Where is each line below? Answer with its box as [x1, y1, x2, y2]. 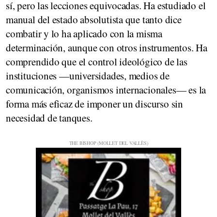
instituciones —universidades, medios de [6, 68, 170, 82]
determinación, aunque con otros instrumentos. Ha [6, 40, 207, 54]
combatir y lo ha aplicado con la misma [6, 26, 163, 40]
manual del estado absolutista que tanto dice [6, 12, 182, 26]
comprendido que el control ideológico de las [6, 54, 187, 68]
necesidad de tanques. [6, 110, 93, 124]
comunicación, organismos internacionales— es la [6, 82, 206, 96]
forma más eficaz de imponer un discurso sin [6, 96, 183, 110]
